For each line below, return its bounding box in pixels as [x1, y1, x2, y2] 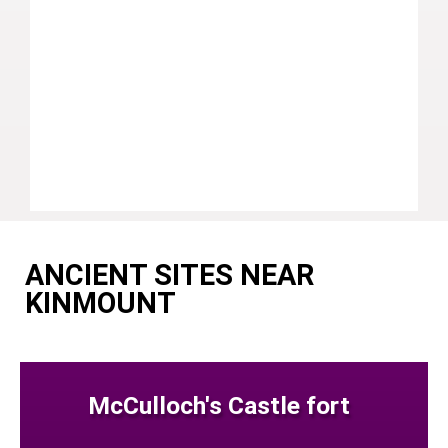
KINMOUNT [25, 285, 176, 320]
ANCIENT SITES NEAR [25, 257, 314, 292]
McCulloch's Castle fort [88, 390, 351, 420]
